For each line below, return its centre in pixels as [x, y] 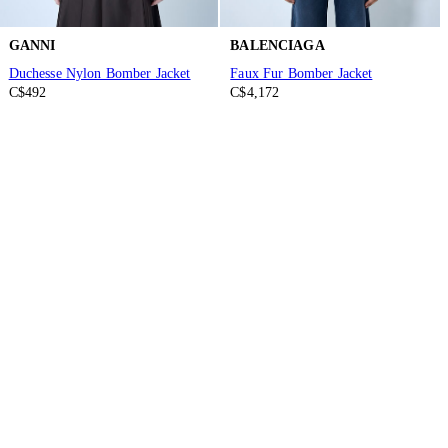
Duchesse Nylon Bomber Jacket [99, 74]
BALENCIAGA [277, 46]
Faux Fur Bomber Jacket [301, 74]
